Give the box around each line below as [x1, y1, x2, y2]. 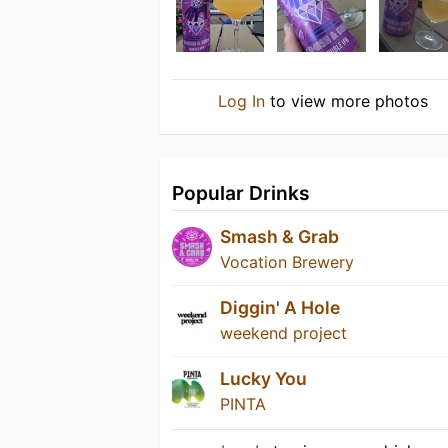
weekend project [220, 323, 347, 344]
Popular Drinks [172, 181, 310, 206]
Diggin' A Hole [220, 297, 340, 319]
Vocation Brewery [220, 252, 354, 273]
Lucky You [220, 368, 307, 390]
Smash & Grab [220, 226, 339, 248]
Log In [217, 91, 265, 112]
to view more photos [264, 91, 428, 112]
